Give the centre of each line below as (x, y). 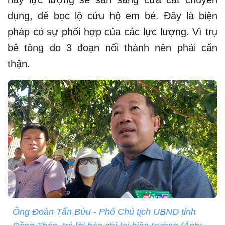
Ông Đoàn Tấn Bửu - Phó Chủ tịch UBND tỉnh (104, 212)
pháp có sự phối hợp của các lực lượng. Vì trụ (113, 31)
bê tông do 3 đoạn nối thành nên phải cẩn (113, 47)
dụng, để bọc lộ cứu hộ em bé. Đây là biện (113, 15)
